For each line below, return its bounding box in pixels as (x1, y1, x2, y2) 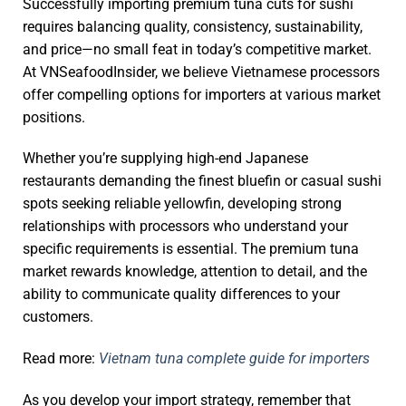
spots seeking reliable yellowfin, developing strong (23, 195, 342, 213)
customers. (23, 308, 93, 326)
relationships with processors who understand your (23, 217, 348, 236)
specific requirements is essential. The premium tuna (23, 240, 359, 258)
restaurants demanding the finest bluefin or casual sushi (23, 172, 382, 190)
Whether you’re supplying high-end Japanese (23, 150, 308, 168)
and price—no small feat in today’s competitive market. (23, 40, 372, 58)
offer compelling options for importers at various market (23, 85, 381, 103)
